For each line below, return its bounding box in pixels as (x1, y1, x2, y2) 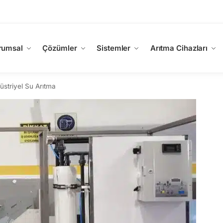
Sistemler (97, 43, 131, 53)
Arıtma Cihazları (150, 43, 208, 53)
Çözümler (42, 43, 77, 53)
